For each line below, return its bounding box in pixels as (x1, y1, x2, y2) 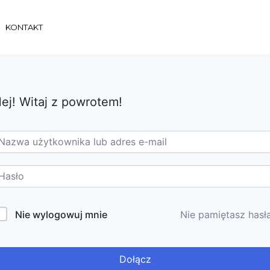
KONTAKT (5, 22, 43, 32)
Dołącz (119, 253, 151, 265)
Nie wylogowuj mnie (15, 208, 107, 221)
